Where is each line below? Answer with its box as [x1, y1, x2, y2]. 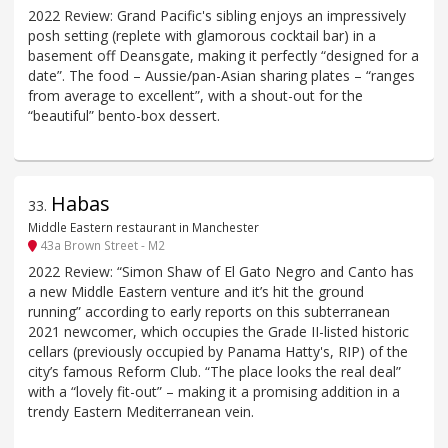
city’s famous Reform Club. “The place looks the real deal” [28, 362, 401, 382]
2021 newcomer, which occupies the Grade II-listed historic [28, 322, 409, 342]
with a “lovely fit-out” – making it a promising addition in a [28, 382, 400, 402]
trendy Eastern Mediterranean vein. [28, 402, 254, 422]
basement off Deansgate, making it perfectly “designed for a [28, 46, 419, 66]
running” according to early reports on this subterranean [28, 302, 390, 322]
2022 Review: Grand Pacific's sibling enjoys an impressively [28, 6, 406, 26]
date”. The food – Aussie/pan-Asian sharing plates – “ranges [28, 66, 415, 86]
